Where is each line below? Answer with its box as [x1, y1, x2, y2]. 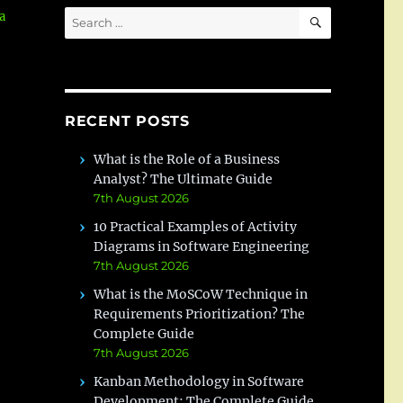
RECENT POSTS [64, 112, 190, 130]
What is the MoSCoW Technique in [94, 286, 309, 302]
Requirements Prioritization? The [94, 306, 306, 322]
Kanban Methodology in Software [94, 373, 305, 390]
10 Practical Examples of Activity [94, 219, 298, 235]
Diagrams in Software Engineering [94, 238, 310, 255]
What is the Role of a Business [94, 151, 281, 167]
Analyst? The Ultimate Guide [94, 171, 273, 187]
